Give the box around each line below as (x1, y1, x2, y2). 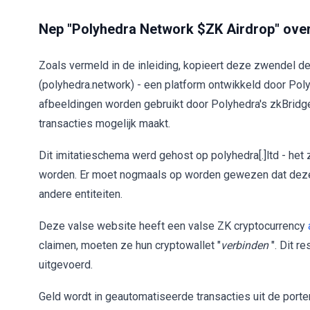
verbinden (221, 239, 268, 252)
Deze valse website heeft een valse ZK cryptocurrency (39, 219, 308, 232)
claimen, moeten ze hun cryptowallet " (39, 239, 221, 252)
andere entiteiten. (39, 188, 122, 201)
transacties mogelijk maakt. (39, 117, 170, 130)
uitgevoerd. (39, 258, 93, 271)
